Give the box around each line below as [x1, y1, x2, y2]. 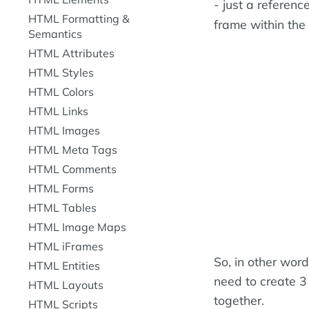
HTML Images [28, 123, 100, 137]
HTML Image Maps [28, 220, 126, 234]
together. [214, 292, 264, 308]
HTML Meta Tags [28, 143, 117, 157]
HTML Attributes [28, 46, 114, 60]
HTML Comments [28, 162, 117, 176]
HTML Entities [28, 259, 100, 272]
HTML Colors [28, 85, 94, 99]
